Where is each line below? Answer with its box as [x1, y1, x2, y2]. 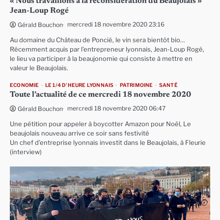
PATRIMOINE [119, 82, 153, 89]
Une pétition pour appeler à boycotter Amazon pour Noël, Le [10, 120, 191, 128]
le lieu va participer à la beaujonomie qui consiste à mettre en [10, 55, 192, 63]
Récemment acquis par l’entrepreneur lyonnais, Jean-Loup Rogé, [10, 46, 204, 54]
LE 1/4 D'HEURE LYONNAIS [45, 82, 114, 89]
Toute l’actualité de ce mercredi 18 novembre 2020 [10, 91, 191, 99]
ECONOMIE [10, 82, 39, 89]
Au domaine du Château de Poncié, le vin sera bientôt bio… [10, 36, 185, 44]
